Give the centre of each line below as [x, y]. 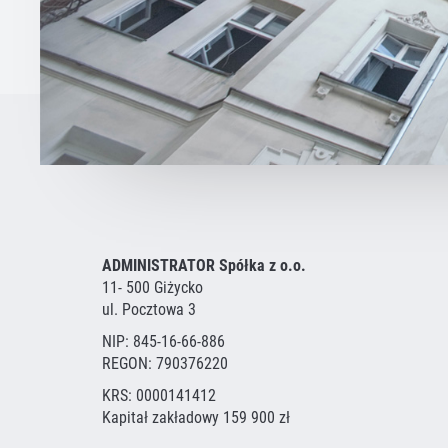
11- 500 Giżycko [152, 287]
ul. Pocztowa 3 [149, 309]
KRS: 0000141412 [159, 395]
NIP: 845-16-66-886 [163, 341]
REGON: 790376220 [165, 363]
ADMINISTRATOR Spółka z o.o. [204, 265]
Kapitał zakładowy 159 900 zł [196, 417]
